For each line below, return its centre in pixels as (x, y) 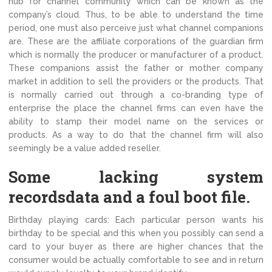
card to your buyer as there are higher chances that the (136, 247)
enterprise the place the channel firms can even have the (136, 108)
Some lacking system (136, 177)
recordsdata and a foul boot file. (129, 197)
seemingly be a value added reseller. (85, 148)
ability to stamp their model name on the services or (136, 122)
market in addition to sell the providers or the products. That (136, 82)
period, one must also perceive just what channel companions (136, 28)
